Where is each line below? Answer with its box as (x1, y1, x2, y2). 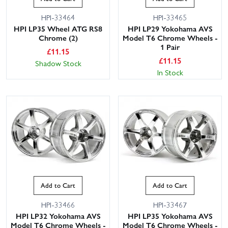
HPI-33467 (153, 198, 187, 210)
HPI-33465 (153, 12, 187, 23)
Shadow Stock (35, 58, 81, 69)
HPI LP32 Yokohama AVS (15, 210, 101, 221)
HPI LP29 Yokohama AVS (127, 23, 213, 35)
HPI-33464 (41, 12, 75, 23)
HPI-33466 (41, 198, 75, 210)
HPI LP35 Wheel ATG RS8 (14, 23, 102, 35)
